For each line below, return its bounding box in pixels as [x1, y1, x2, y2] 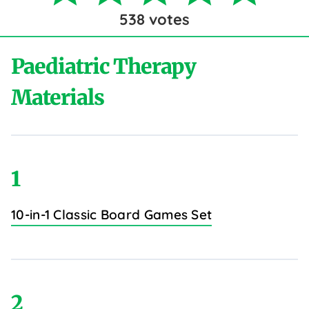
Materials [11, 84, 104, 111]
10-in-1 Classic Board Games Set [11, 206, 212, 223]
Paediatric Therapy [11, 53, 196, 80]
